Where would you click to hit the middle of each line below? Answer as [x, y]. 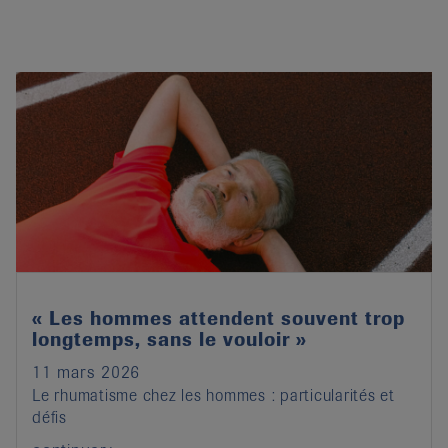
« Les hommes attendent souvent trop [218, 318]
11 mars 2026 [86, 372]
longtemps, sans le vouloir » [169, 339]
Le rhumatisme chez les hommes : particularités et [213, 395]
